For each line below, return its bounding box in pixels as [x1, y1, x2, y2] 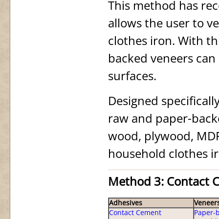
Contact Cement [109, 208, 161, 217]
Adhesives [109, 198, 142, 207]
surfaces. [108, 67, 156, 84]
